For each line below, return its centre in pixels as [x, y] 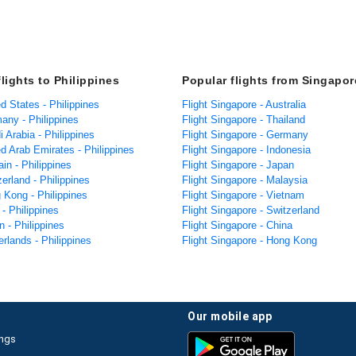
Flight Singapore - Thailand [244, 120]
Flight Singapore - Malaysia [245, 180]
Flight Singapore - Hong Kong [250, 240]
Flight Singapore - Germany [245, 135]
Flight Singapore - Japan [238, 165]
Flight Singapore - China [237, 225]
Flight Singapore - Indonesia [246, 150]
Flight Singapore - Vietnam [243, 195]
